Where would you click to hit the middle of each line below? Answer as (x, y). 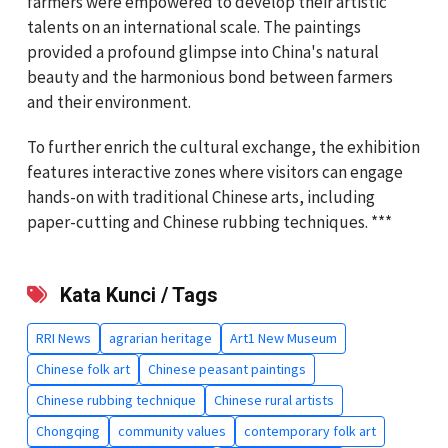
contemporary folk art (310, 430)
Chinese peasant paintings (227, 368)
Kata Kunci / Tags (136, 294)
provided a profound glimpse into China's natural (203, 51)
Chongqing (68, 430)
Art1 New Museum (283, 337)
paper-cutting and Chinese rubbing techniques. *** (209, 221)
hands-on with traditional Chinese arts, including (201, 196)
